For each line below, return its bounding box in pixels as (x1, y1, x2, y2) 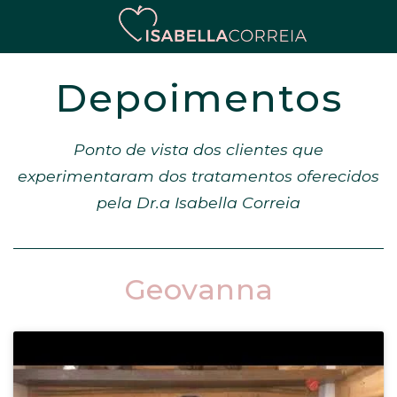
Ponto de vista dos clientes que (74, 140, 323, 159)
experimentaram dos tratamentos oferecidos (18, 167, 379, 185)
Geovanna (123, 272, 274, 307)
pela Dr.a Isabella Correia (97, 193, 300, 212)
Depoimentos (54, 74, 343, 121)
